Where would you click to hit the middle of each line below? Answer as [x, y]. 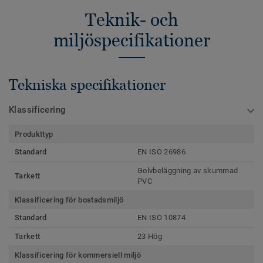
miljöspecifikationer [131, 40]
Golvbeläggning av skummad [188, 170]
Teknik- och [131, 19]
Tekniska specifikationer [87, 84]
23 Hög [150, 236]
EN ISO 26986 [161, 151]
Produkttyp [34, 134]
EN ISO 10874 [161, 217]
